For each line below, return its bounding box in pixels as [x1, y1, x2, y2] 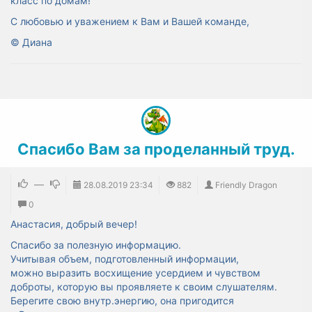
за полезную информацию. [54, 239, 181, 251]
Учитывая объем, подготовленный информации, [10, 253, 239, 265]
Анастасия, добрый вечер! [10, 218, 137, 230]
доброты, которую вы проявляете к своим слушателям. [10, 281, 277, 292]
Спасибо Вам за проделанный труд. [17, 140, 295, 158]
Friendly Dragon [215, 180, 277, 190]
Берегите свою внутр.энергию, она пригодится [10, 295, 234, 306]
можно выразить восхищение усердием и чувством [10, 267, 260, 279]
